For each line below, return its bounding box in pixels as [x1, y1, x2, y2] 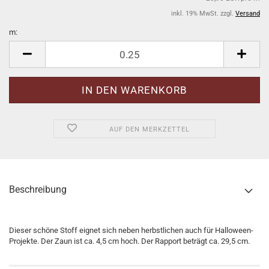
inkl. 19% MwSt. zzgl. [171, 10, 235, 17]
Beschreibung [9, 184, 67, 195]
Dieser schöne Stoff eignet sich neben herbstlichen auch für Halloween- [9, 226, 253, 235]
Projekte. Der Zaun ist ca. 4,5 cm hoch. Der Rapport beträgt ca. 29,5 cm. [9, 237, 250, 246]
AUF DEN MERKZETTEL [109, 125, 190, 133]
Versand [235, 10, 260, 17]
